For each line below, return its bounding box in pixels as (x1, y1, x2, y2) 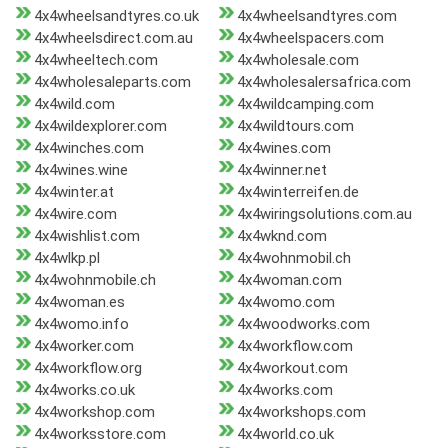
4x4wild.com (34, 95, 115, 114)
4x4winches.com (34, 139, 144, 158)
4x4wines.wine (34, 161, 128, 180)
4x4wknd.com (236, 227, 327, 246)
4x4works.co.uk (34, 381, 135, 400)
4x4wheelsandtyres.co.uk (34, 7, 199, 26)
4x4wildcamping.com (236, 95, 374, 114)
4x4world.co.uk (236, 425, 334, 444)
